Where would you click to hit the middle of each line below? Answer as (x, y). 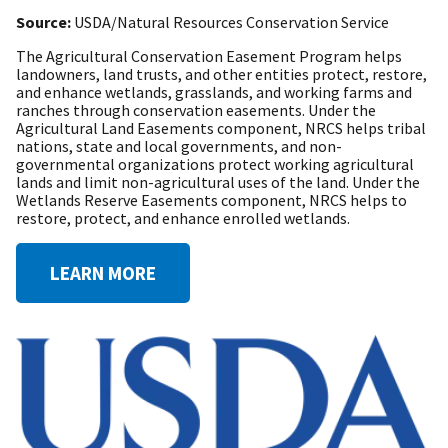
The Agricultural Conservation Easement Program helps (209, 55)
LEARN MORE (103, 272)
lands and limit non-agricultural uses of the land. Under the (218, 181)
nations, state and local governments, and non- (179, 145)
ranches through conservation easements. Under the (196, 109)
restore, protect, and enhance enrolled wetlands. (183, 217)
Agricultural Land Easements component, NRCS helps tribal (221, 127)
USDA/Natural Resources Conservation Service (231, 21)
